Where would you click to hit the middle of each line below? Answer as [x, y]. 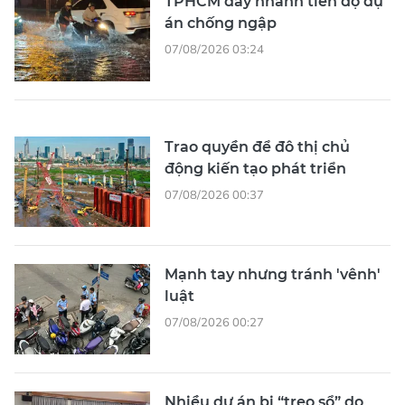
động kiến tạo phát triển [255, 169]
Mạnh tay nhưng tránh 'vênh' [273, 275]
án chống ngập [221, 24]
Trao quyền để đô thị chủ [257, 147]
